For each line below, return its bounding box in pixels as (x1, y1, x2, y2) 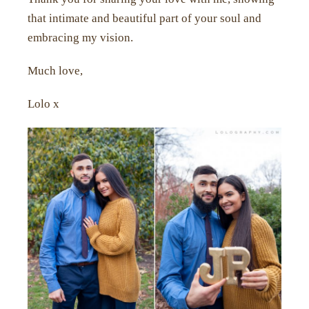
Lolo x (28, 97, 59, 111)
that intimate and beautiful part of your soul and (28, 12, 261, 26)
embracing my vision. (28, 31, 133, 45)
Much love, (28, 64, 83, 78)
